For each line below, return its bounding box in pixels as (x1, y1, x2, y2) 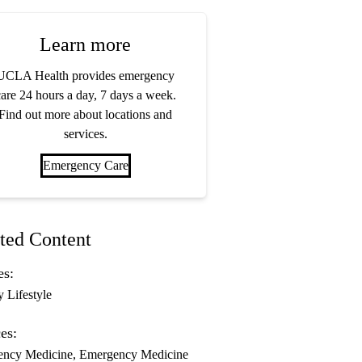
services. (63, 127, 107, 141)
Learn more (40, 34, 132, 56)
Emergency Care (42, 158, 128, 173)
